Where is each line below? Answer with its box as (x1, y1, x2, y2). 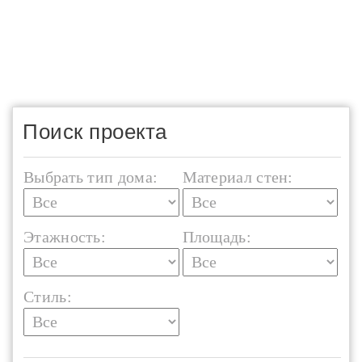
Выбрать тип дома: (23, 168, 158, 186)
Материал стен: (182, 168, 293, 186)
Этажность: (23, 228, 106, 246)
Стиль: (23, 288, 72, 305)
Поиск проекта (23, 120, 167, 144)
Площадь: (182, 228, 251, 246)
